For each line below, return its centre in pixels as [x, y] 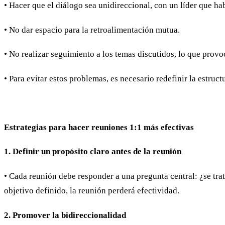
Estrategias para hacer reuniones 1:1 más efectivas [99, 127]
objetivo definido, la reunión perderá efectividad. [92, 190]
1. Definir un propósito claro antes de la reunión [93, 152]
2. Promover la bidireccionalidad [65, 215]
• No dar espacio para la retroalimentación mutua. [92, 30]
